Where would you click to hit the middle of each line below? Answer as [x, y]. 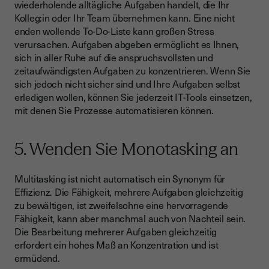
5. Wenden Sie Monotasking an [126, 149]
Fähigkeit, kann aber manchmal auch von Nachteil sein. [130, 218]
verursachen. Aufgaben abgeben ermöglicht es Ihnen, [127, 44]
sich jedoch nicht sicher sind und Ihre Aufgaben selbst [127, 84]
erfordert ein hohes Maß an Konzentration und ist [116, 245]
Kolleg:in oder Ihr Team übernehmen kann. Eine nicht [125, 18]
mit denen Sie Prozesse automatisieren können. [114, 110]
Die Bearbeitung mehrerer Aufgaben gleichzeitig [116, 231]
